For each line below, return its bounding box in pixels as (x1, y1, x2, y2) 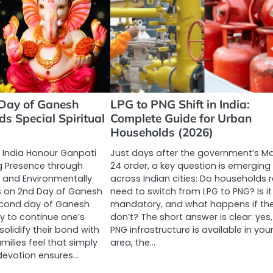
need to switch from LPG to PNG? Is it (110, 185, 272, 198)
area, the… (110, 236, 155, 249)
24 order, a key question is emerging (110, 160, 271, 172)
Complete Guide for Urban (110, 111, 252, 126)
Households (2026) (110, 125, 213, 140)
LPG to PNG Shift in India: (110, 97, 250, 112)
